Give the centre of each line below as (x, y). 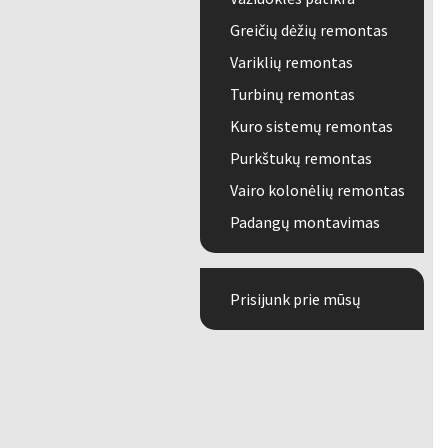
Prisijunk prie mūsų (295, 299)
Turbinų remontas (292, 94)
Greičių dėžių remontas (308, 30)
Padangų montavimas (304, 222)
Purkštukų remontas (300, 158)
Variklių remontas (291, 62)
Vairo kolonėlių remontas (317, 190)
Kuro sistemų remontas (311, 126)
